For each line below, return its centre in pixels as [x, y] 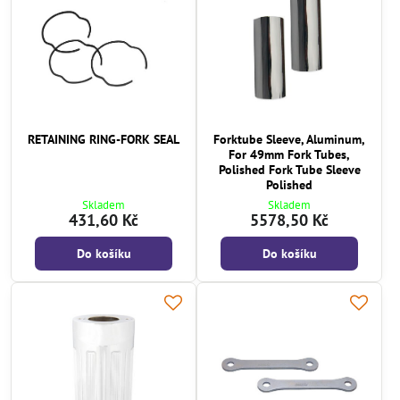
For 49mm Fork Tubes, [289, 154]
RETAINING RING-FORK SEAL [104, 139]
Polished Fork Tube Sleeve [289, 170]
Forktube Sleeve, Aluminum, [289, 139]
